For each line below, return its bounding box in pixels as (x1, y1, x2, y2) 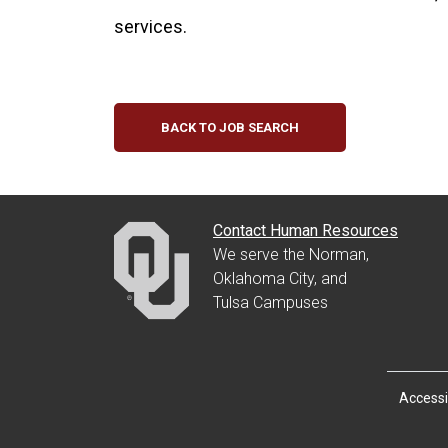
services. (114, 15, 187, 37)
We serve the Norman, (213, 244, 369, 264)
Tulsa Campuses (213, 292, 328, 312)
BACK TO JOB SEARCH (161, 119, 299, 135)
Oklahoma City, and (213, 268, 347, 288)
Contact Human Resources (213, 220, 398, 240)
